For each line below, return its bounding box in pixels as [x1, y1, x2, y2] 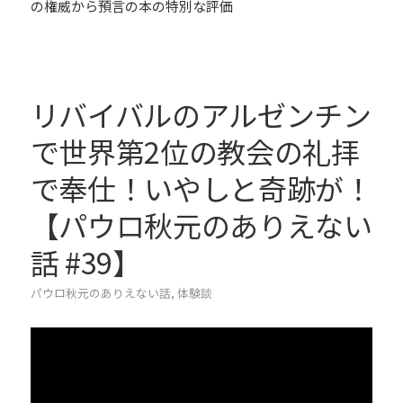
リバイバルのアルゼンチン [30, 94, 372, 136]
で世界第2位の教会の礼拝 [30, 130, 360, 173]
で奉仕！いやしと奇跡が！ [30, 167, 372, 210]
